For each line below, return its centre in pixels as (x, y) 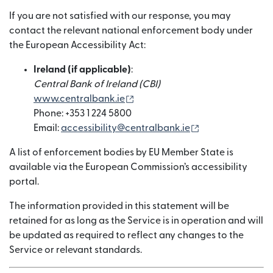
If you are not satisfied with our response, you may (120, 16)
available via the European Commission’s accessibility (128, 167)
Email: (47, 128)
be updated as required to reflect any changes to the (126, 235)
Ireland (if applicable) (82, 69)
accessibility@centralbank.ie (126, 128)
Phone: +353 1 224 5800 (83, 113)
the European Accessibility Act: (77, 45)
